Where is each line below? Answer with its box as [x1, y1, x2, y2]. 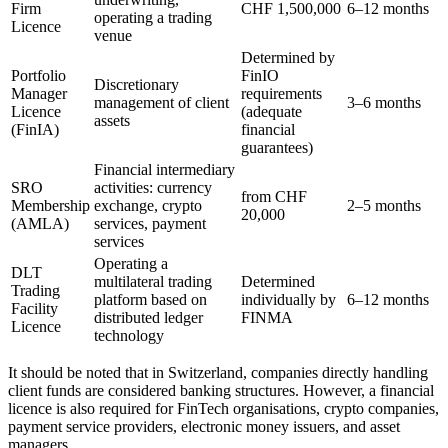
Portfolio [11, 67, 66, 85]
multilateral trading [94, 273, 212, 291]
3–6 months [347, 94, 421, 112]
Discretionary [94, 76, 179, 94]
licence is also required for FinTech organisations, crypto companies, [8, 400, 439, 418]
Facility [11, 300, 58, 318]
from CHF [241, 188, 307, 206]
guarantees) [241, 139, 313, 157]
